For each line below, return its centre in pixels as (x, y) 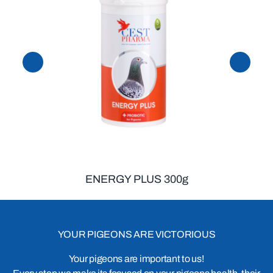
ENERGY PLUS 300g (136, 179)
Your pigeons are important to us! (136, 258)
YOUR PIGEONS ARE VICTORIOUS (136, 234)
